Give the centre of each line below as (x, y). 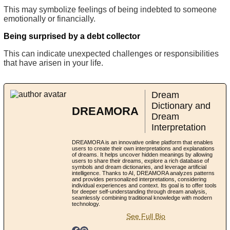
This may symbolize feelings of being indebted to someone (110, 9)
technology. (86, 204)
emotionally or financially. (50, 18)
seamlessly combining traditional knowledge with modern (142, 197)
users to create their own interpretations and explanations (143, 148)
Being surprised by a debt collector (72, 36)
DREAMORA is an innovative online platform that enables (142, 142)
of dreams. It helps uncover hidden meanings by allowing (142, 154)
